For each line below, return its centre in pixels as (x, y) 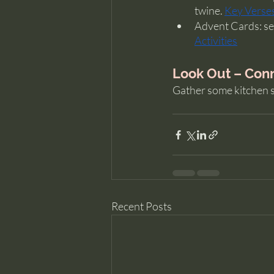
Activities (216, 40)
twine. (209, 10)
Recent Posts (142, 206)
